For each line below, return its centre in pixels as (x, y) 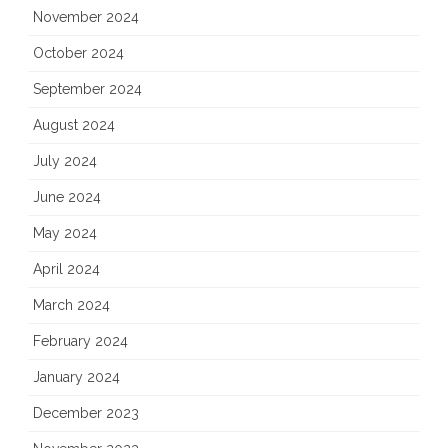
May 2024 (65, 233)
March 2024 (71, 305)
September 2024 (87, 89)
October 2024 (78, 53)
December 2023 (86, 413)
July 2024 (65, 161)
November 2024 (86, 17)
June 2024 (67, 197)
